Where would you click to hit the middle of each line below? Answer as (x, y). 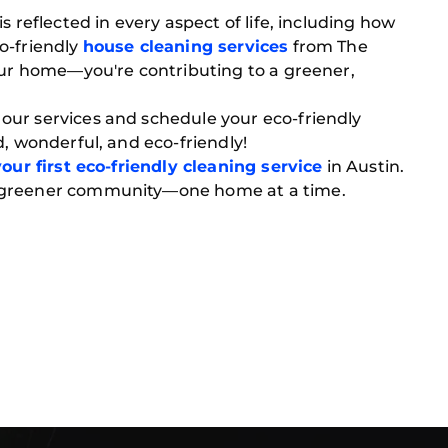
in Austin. (363, 166)
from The (328, 46)
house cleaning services (185, 46)
